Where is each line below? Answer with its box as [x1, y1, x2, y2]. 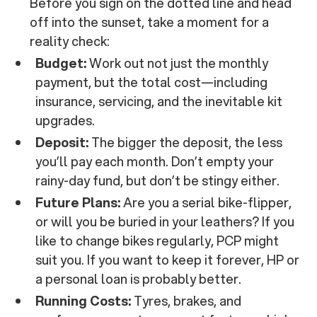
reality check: [30, 32, 110, 51]
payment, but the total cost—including [35, 73, 268, 92]
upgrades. [35, 111, 96, 130]
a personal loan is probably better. [35, 270, 242, 289]
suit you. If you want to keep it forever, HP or [35, 250, 300, 270]
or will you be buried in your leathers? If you [35, 212, 295, 231]
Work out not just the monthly [86, 54, 269, 73]
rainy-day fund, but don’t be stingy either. [35, 171, 280, 190]
